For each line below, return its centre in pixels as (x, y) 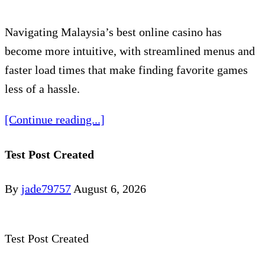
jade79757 (46, 189)
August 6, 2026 (110, 189)
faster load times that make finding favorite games (126, 70)
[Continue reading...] (55, 120)
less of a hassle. (42, 89)
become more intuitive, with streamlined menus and (130, 51)
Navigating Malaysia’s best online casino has (113, 32)
